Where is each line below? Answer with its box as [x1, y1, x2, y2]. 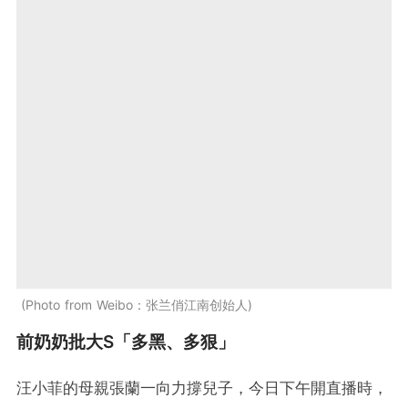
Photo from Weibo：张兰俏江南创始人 [25, 297, 248, 313]
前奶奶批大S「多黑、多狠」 [16, 331, 235, 353]
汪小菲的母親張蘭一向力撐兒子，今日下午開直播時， [16, 379, 388, 398]
